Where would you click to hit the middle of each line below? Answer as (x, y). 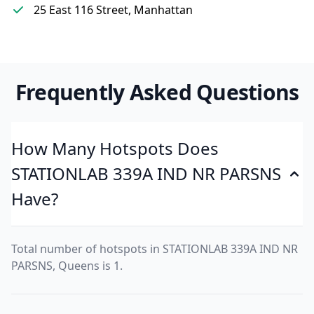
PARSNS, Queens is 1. (67, 266)
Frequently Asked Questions (157, 92)
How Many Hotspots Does (115, 148)
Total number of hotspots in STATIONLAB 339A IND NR (155, 249)
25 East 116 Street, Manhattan (113, 10)
